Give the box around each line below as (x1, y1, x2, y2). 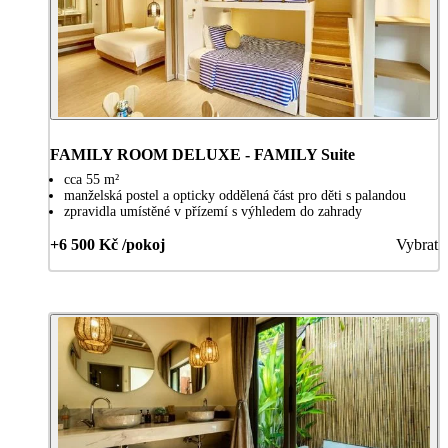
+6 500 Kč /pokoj (50, 235, 165, 253)
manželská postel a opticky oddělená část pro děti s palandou (64, 187, 406, 203)
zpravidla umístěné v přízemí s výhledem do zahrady (64, 203, 362, 219)
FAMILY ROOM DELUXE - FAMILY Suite (50, 145, 355, 163)
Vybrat (396, 235, 438, 253)
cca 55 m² (64, 171, 119, 187)
